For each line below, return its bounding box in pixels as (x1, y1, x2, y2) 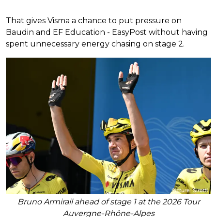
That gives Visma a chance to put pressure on (6, 15, 182, 25)
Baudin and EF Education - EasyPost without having (6, 27, 208, 37)
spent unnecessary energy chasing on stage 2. (6, 39, 185, 48)
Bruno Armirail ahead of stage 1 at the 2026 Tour (17, 197, 200, 207)
